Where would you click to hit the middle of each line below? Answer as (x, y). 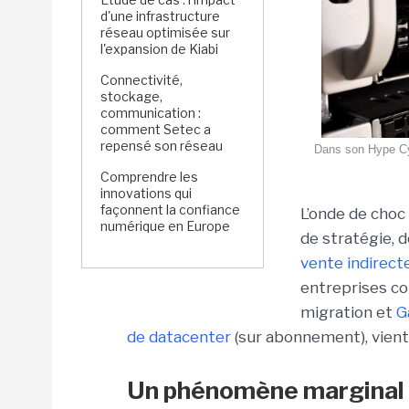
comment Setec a (156, 129)
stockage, (131, 96)
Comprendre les (149, 177)
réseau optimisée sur (165, 32)
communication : (151, 113)
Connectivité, (142, 80)
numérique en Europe (165, 226)
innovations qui (146, 193)
